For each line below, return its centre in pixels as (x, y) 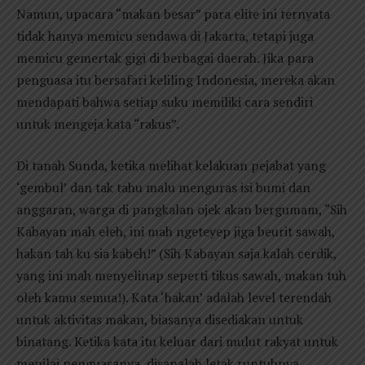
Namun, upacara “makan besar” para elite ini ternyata (173, 13)
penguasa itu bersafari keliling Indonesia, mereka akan (176, 79)
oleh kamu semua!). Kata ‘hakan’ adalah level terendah (174, 298)
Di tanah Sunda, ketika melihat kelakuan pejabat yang (171, 166)
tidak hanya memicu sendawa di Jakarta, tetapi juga (165, 35)
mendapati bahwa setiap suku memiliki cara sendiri (165, 101)
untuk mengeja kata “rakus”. (98, 123)
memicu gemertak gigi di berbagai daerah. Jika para (165, 57)
